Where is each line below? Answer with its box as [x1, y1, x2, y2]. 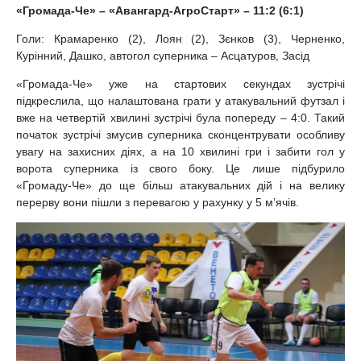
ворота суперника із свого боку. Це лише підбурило [16, 161, 345, 175]
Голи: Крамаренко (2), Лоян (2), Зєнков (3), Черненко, [16, 31, 345, 45]
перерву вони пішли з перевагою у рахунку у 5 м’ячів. [16, 195, 299, 209]
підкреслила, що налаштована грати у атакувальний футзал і [16, 93, 345, 107]
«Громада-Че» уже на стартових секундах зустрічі [16, 77, 345, 90]
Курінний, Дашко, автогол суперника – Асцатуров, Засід [16, 48, 309, 62]
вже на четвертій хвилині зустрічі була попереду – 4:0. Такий [16, 110, 345, 124]
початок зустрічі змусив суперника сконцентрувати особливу [16, 127, 345, 141]
